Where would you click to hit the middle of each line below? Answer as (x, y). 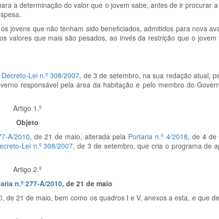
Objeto (27, 122)
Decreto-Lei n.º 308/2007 (40, 75)
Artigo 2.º (27, 169)
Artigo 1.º (27, 108)
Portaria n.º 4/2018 (158, 136)
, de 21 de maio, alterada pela (79, 136)
